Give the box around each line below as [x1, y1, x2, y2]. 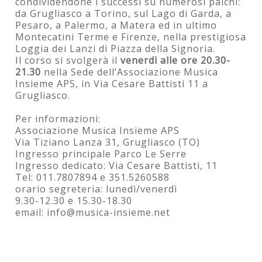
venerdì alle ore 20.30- [120, 53, 231, 67]
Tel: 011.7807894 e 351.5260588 [15, 170, 170, 184]
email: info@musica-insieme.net [15, 205, 171, 219]
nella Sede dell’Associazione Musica [41, 65, 219, 78]
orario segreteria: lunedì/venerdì [15, 182, 178, 195]
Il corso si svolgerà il [15, 53, 121, 67]
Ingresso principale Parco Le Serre [15, 147, 187, 160]
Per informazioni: [15, 112, 101, 125]
